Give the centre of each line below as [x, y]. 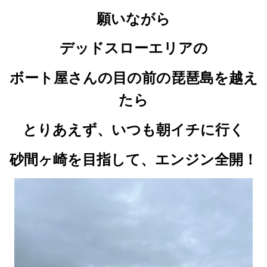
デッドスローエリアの [133, 48]
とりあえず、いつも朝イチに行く [133, 129]
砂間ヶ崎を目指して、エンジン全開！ [133, 159]
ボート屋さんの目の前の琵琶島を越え [133, 78]
